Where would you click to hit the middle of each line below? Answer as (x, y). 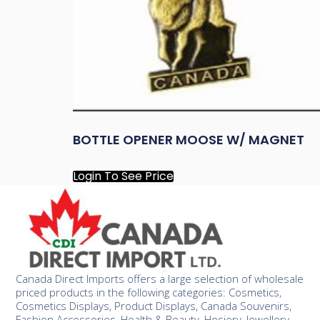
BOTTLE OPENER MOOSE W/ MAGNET (189, 139)
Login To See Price (123, 176)
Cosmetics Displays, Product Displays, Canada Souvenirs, (154, 305)
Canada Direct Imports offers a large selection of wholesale (160, 278)
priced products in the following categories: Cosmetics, (149, 292)
